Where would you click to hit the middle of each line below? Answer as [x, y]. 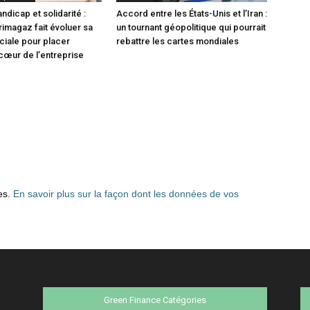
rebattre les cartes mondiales [177, 41]
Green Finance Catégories [155, 300]
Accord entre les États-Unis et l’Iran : [192, 13]
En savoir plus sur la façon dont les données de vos [126, 194]
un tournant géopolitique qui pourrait [191, 27]
